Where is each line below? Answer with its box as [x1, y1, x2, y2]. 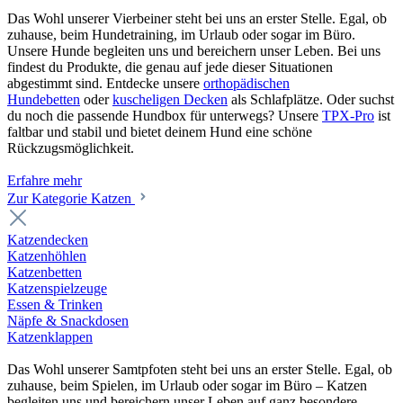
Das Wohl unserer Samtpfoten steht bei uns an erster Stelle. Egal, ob [7, 361, 392, 377]
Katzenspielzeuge [7, 280, 107, 296]
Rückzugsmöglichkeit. [7, 139, 134, 156]
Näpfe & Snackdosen [7, 312, 129, 328]
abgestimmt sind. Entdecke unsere [7, 75, 203, 91]
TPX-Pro [322, 107, 374, 123]
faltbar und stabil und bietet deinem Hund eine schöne [7, 123, 312, 139]
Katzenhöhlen [7, 247, 86, 264]
